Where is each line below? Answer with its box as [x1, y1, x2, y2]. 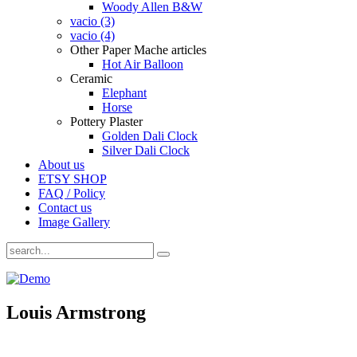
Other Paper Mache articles [70, 43, 206, 57]
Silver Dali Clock [102, 143, 190, 157]
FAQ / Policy [38, 186, 105, 200]
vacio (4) [70, 29, 115, 42]
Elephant [102, 86, 147, 100]
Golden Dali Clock [102, 129, 198, 143]
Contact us [38, 201, 92, 214]
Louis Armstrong [6, 301, 146, 323]
